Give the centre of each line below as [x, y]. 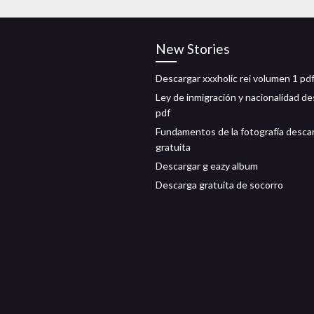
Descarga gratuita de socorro [219, 185]
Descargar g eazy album [207, 166]
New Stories [193, 49]
